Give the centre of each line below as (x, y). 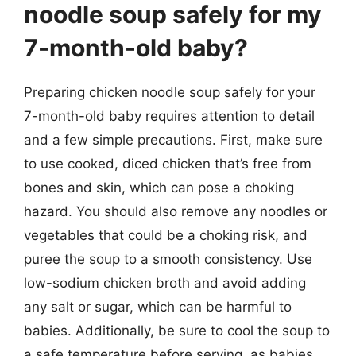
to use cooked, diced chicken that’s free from (168, 164)
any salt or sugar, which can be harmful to (158, 307)
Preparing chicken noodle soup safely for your (170, 92)
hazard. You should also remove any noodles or (176, 211)
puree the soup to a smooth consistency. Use (168, 259)
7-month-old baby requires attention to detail (169, 116)
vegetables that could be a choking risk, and (166, 235)
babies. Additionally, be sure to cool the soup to (177, 331)
